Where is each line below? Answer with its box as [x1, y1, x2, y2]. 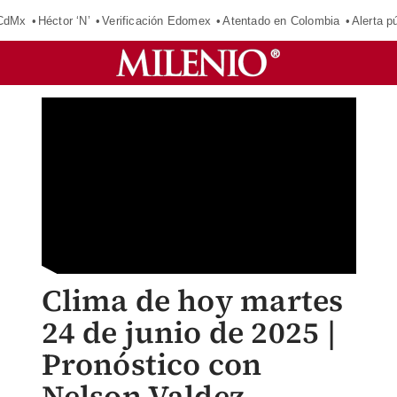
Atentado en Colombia [222, 13, 340, 27]
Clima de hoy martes [41, 280, 344, 321]
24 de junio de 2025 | [41, 312, 336, 353]
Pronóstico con [41, 344, 262, 385]
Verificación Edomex [102, 13, 211, 27]
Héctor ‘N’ [37, 13, 90, 27]
